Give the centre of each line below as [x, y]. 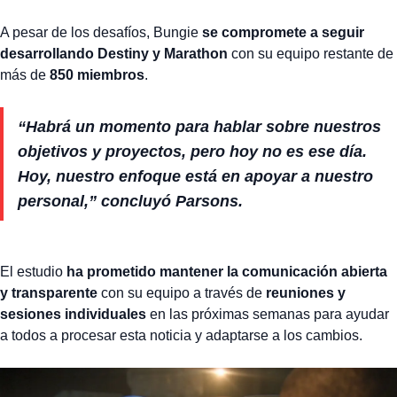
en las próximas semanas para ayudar [268, 315]
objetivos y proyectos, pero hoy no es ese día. [192, 151]
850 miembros [95, 74]
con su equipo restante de [311, 53]
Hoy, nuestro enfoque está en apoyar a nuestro [195, 176]
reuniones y [306, 293]
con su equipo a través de [182, 293]
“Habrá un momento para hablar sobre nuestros [199, 126]
